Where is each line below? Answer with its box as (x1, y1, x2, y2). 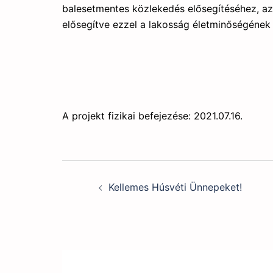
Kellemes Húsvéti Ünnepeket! (108, 181, 242, 193)
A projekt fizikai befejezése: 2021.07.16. (62, 110, 243, 122)
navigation (62, 188, 183, 218)
